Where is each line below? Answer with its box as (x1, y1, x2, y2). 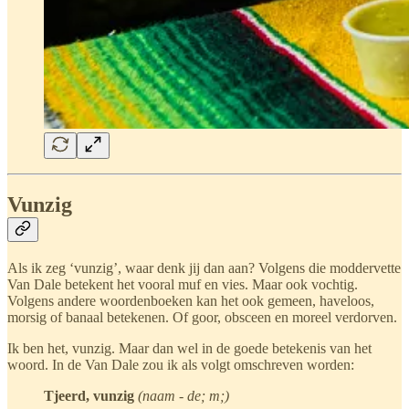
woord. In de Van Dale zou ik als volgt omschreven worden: (7, 357, 354, 373)
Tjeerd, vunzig (44, 388, 134, 404)
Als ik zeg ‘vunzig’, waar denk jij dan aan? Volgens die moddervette (7, 260, 401, 277)
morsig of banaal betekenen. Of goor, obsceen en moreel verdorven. (7, 309, 397, 326)
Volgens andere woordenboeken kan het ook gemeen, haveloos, (7, 293, 374, 309)
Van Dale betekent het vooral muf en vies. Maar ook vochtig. (7, 277, 358, 293)
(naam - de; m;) (138, 388, 229, 404)
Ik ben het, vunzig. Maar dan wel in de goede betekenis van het (7, 341, 372, 357)
